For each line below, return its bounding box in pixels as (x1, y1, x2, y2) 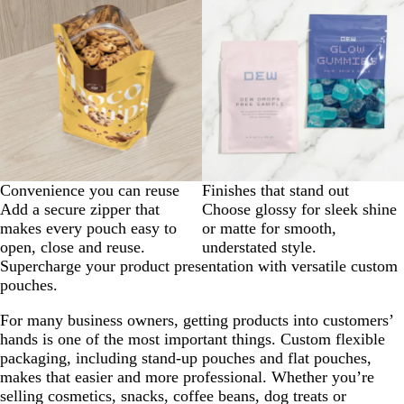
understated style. (202, 237, 317, 256)
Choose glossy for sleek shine (202, 199, 397, 218)
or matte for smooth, (202, 218, 336, 237)
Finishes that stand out (202, 180, 349, 199)
